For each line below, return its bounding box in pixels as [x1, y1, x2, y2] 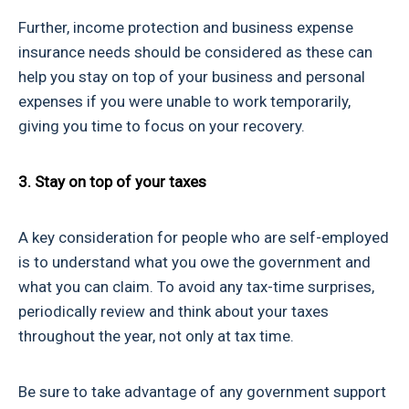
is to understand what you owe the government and [18, 253, 371, 272]
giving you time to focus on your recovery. [18, 117, 305, 136]
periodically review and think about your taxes [18, 302, 329, 321]
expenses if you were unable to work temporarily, [18, 92, 351, 111]
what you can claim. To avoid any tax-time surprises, [18, 278, 374, 297]
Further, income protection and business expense [18, 18, 353, 37]
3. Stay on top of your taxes [18, 173, 206, 192]
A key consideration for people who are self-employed [18, 228, 389, 247]
